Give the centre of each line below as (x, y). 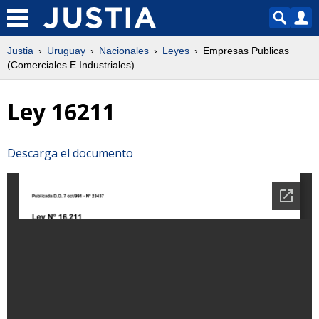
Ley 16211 (61, 112)
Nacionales (124, 51)
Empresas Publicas (246, 51)
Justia (20, 51)
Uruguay (66, 51)
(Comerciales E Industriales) (71, 65)
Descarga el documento (70, 153)
